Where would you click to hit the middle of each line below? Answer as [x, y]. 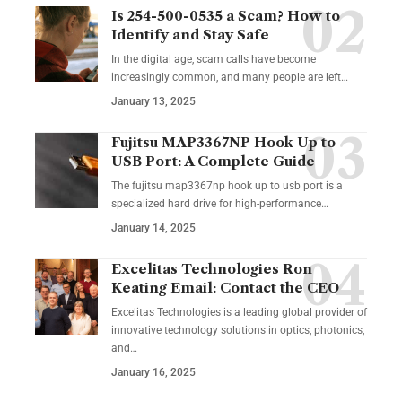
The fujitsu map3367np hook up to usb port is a [227, 186]
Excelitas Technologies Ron [212, 269]
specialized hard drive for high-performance [216, 204]
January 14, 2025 [153, 228]
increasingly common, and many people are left [226, 78]
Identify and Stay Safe [190, 35]
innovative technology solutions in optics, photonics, [238, 331]
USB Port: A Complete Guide [213, 162]
